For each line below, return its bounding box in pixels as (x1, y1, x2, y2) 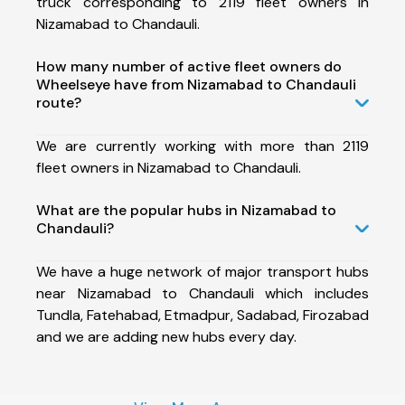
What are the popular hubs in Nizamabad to (36, 200, 336, 220)
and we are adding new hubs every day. (36, 326, 297, 346)
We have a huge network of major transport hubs (36, 261, 369, 281)
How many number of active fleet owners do (36, 56, 342, 76)
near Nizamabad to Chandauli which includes (36, 283, 369, 303)
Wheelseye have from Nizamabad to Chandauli (36, 74, 356, 94)
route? (36, 92, 81, 112)
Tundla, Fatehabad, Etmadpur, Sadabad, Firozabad (36, 305, 369, 325)
